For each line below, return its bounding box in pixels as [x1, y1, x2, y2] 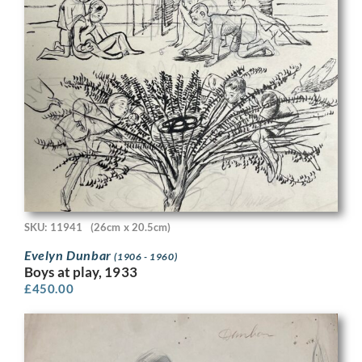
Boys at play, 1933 [24, 263, 137, 281]
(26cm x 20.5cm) [90, 220, 171, 234]
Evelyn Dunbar [24, 247, 115, 263]
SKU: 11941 [24, 220, 82, 234]
